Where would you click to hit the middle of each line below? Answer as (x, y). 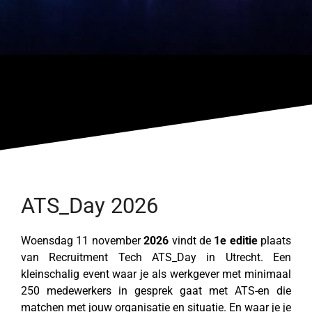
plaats (274, 240)
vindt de (192, 240)
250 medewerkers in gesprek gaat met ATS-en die (156, 290)
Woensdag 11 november (81, 240)
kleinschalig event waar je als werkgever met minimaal (156, 274)
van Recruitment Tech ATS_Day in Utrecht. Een (156, 257)
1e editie (236, 240)
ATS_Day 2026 (89, 206)
